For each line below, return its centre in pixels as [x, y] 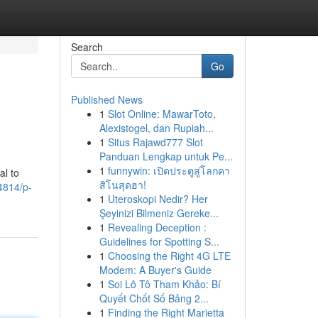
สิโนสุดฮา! [122, 185]
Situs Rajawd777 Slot [155, 142]
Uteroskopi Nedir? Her [158, 199]
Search [87, 47]
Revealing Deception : [157, 227]
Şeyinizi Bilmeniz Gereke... [159, 213]
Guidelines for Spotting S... [159, 241]
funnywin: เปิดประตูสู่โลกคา [169, 170]
